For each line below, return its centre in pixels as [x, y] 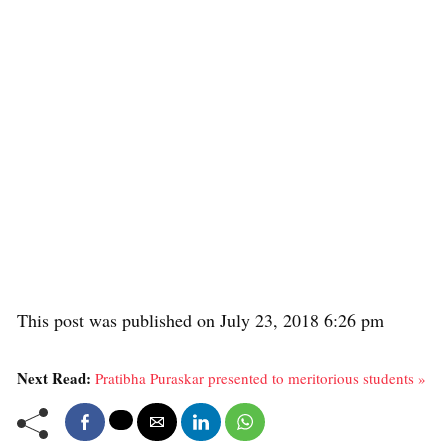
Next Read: [56, 378]
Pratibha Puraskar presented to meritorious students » [260, 378]
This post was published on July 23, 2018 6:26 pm [200, 320]
